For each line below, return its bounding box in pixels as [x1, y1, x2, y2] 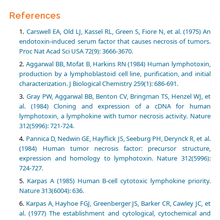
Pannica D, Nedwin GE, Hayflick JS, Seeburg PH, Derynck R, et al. [26, 134, 211, 143]
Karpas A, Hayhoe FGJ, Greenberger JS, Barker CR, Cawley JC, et [26, 199, 211, 208]
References [9, 10, 61, 21]
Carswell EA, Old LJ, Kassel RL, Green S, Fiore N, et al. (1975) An [26, 27, 211, 36]
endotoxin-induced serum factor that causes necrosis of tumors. [19, 37, 211, 46]
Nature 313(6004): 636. [19, 186, 84, 195]
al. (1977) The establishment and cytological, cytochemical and [19, 209, 211, 218]
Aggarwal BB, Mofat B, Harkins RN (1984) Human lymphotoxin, [26, 59, 211, 69]
